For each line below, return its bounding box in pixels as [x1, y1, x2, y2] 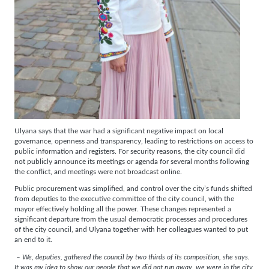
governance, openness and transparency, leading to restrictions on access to [14, 138, 253, 145]
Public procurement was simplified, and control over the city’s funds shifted [14, 186, 252, 193]
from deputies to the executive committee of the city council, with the [14, 196, 234, 203]
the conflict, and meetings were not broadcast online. [14, 168, 182, 175]
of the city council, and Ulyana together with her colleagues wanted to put [14, 226, 248, 234]
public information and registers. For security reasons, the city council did [14, 148, 245, 155]
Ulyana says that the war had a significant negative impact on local [14, 127, 223, 134]
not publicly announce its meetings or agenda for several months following [14, 158, 249, 165]
